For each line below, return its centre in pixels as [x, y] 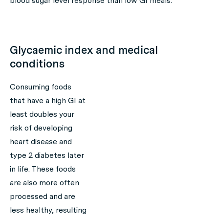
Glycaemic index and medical [84, 50]
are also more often [44, 183]
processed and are [43, 196]
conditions [37, 64]
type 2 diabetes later [47, 155]
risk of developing [41, 128]
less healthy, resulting [48, 210]
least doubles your [42, 114]
